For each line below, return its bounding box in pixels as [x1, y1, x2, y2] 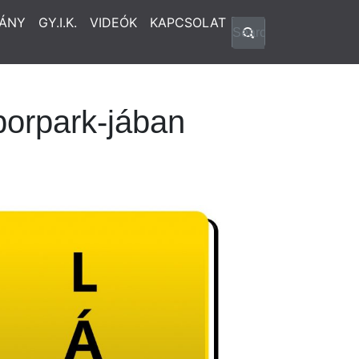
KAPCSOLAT [150, 14, 226, 30]
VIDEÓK [90, 14, 137, 30]
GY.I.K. [38, 14, 77, 30]
